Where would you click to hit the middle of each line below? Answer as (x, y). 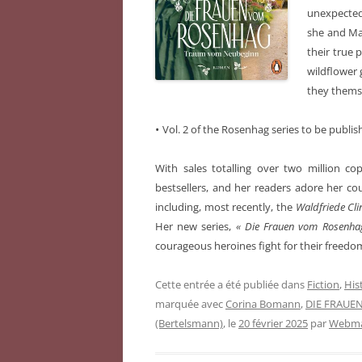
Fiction (323, 285)
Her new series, (196, 227)
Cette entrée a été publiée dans (231, 285)
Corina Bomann (263, 304)
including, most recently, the (225, 207)
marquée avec (190, 304)
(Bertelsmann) (189, 324)
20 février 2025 (273, 324)
